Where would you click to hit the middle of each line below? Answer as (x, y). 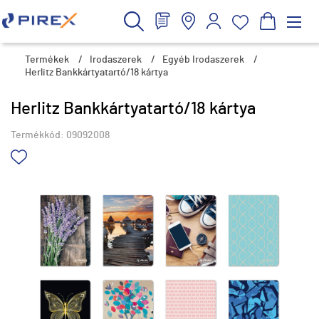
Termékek (47, 60)
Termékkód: (38, 135)
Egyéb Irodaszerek (203, 60)
